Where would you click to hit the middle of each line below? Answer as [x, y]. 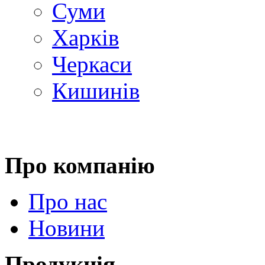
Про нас [68, 201]
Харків [85, 37]
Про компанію [80, 165]
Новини [67, 228]
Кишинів [96, 91]
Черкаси [92, 64]
